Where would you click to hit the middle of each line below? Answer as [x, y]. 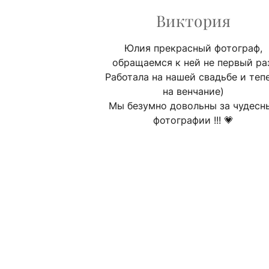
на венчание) [193, 91]
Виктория [193, 20]
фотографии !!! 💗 [193, 120]
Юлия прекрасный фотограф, [193, 48]
